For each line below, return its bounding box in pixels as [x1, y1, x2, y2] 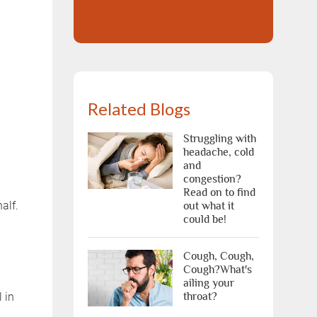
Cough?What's [183, 263, 252, 276]
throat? [183, 290, 217, 303]
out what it [183, 200, 234, 212]
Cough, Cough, [183, 250, 254, 263]
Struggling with [183, 132, 256, 145]
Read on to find [183, 186, 255, 199]
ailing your [183, 277, 234, 289]
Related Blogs [87, 98, 190, 119]
